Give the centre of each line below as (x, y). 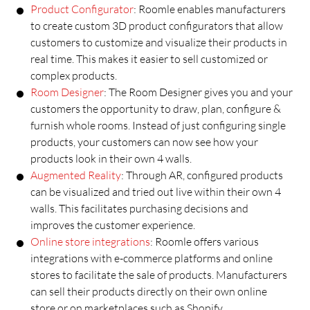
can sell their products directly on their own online (149, 291)
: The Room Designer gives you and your (198, 92)
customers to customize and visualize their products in (159, 42)
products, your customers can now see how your (144, 142)
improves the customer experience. (113, 225)
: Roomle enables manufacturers (210, 9)
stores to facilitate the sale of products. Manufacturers (159, 274)
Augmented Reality (76, 175)
